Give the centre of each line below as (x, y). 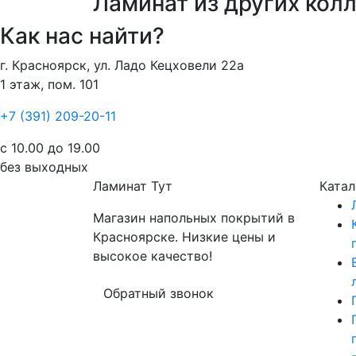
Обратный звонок (159, 293)
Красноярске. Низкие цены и (184, 237)
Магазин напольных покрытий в (194, 218)
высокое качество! (153, 256)
